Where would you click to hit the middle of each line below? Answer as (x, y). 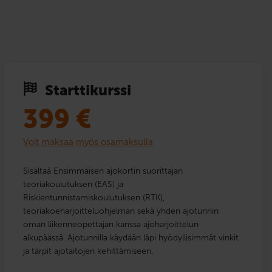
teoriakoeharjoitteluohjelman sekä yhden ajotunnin (121, 211)
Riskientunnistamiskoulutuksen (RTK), (94, 197)
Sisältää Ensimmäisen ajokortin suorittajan (103, 171)
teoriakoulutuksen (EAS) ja (73, 184)
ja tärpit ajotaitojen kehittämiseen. (88, 251)
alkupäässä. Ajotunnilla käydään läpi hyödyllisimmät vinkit (131, 237)
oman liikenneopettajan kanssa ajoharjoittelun (111, 224)
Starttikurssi (88, 90)
